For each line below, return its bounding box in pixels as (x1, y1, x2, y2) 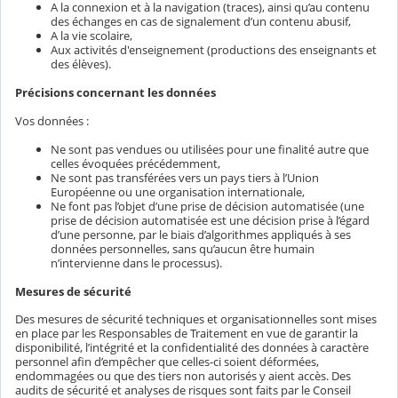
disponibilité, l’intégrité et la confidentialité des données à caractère (15, 339, 369, 356)
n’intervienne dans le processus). (51, 254, 222, 271)
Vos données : (15, 112, 89, 129)
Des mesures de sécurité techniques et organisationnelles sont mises (15, 311, 377, 328)
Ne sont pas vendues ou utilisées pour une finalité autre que (51, 140, 369, 157)
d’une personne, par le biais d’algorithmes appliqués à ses (51, 226, 351, 243)
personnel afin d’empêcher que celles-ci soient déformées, (15, 354, 319, 370)
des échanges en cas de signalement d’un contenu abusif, (51, 12, 351, 29)
